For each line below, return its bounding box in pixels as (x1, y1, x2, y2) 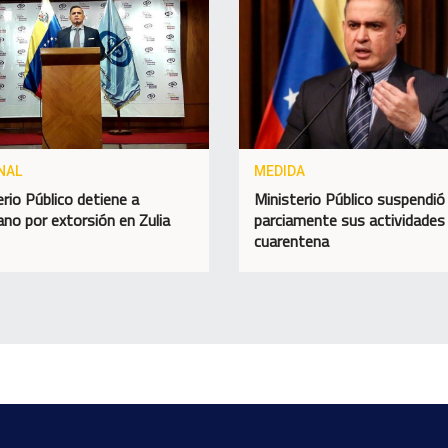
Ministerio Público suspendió (253, 186, 445, 211)
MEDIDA (253, 162, 305, 179)
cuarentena (253, 228, 329, 253)
